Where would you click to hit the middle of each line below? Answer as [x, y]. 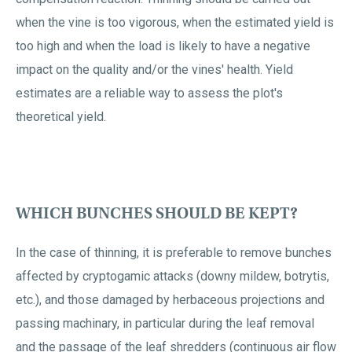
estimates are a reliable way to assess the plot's [149, 93]
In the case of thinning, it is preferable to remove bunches [174, 253]
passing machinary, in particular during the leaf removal [165, 323]
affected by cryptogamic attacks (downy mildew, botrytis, [172, 276]
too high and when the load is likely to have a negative [163, 46]
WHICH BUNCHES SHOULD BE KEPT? [157, 213]
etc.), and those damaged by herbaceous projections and [170, 300]
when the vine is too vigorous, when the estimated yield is [175, 22]
